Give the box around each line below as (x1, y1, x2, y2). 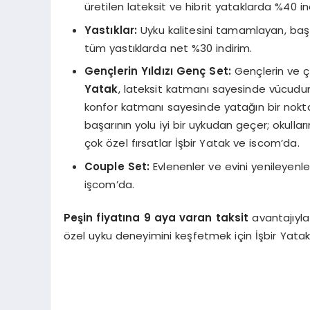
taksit (215, 210, 253, 226)
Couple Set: (84, 158, 154, 174)
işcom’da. (84, 176, 135, 192)
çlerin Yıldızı (107, 64, 176, 79)
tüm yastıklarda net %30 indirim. (84, 40, 253, 55)
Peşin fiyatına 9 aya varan (63, 210, 212, 226)
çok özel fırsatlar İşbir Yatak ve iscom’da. (84, 136, 300, 151)
